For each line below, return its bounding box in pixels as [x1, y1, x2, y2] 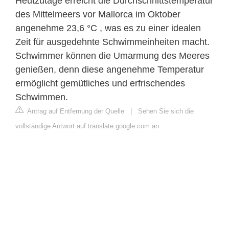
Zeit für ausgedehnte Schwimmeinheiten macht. [15, 36, 210, 47]
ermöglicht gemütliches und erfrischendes [15, 78, 185, 88]
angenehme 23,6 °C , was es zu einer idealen [15, 22, 201, 33]
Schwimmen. [15, 91, 68, 102]
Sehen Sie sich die [138, 107, 194, 115]
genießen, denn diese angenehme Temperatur [15, 64, 204, 75]
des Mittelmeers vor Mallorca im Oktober [15, 9, 180, 19]
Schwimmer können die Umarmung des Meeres [15, 50, 210, 61]
